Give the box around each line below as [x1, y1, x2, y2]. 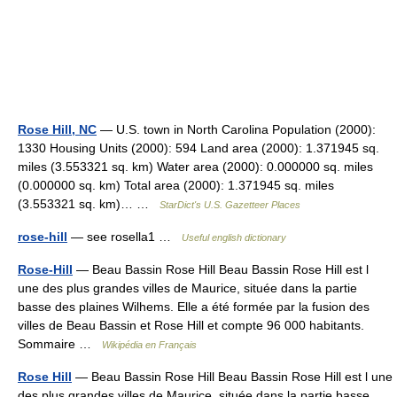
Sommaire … [18, 337, 102, 351]
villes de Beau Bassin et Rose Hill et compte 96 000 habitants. [18, 318, 364, 332]
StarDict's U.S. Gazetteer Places [160, 199, 300, 210]
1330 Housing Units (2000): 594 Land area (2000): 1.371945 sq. [18, 141, 379, 155]
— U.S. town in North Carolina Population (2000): [97, 122, 376, 136]
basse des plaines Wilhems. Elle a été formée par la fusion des [18, 300, 370, 314]
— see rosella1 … [67, 230, 182, 244]
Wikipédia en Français [102, 339, 197, 350]
